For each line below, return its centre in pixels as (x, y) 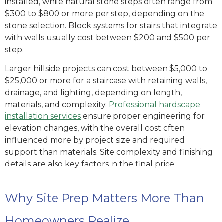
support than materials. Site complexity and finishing (109, 152)
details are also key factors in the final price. (90, 164)
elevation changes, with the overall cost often (95, 128)
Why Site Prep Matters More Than (105, 198)
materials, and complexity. (57, 104)
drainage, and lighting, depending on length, (93, 92)
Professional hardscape (154, 104)
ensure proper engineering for (143, 116)
